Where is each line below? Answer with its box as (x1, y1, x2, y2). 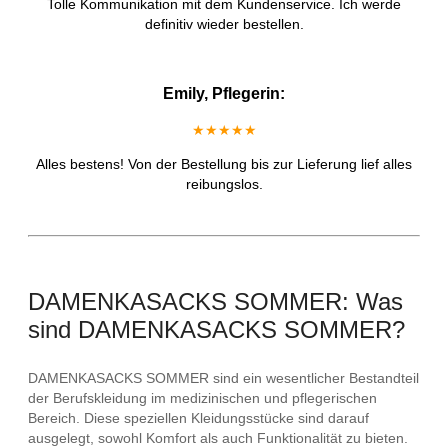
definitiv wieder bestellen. (144, 16, 304, 33)
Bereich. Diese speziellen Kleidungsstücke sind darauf (28, 410, 369, 427)
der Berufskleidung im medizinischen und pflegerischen (28, 390, 377, 407)
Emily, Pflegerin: (163, 85, 285, 103)
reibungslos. (185, 176, 263, 193)
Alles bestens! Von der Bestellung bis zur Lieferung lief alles (36, 156, 412, 173)
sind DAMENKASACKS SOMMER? (28, 316, 405, 344)
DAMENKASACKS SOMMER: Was (28, 288, 403, 316)
